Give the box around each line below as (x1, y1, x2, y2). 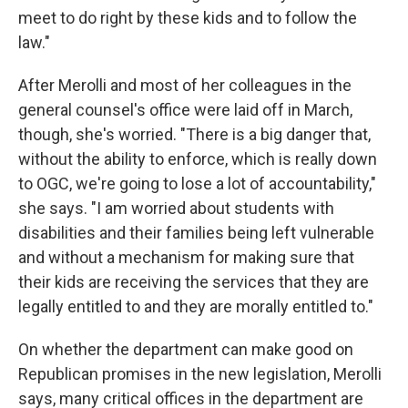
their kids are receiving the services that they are (18, 272, 369, 291)
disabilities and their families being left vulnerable (18, 223, 374, 242)
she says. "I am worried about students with (18, 199, 334, 218)
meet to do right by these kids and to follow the (18, 8, 357, 27)
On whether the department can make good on (18, 340, 353, 359)
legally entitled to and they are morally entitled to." (18, 297, 373, 316)
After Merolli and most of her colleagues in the (18, 76, 352, 95)
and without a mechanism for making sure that (18, 248, 354, 267)
